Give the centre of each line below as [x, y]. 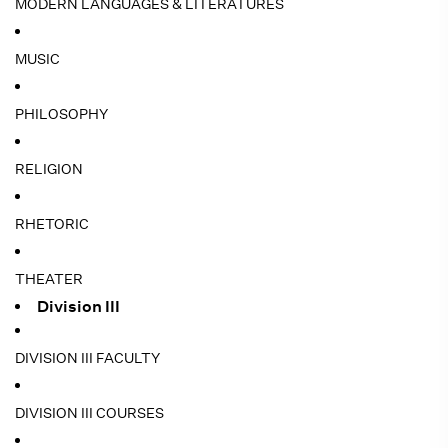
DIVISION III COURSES [89, 413]
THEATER [49, 279]
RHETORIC [52, 224]
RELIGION [49, 169]
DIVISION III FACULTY [87, 358]
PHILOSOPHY [61, 114]
